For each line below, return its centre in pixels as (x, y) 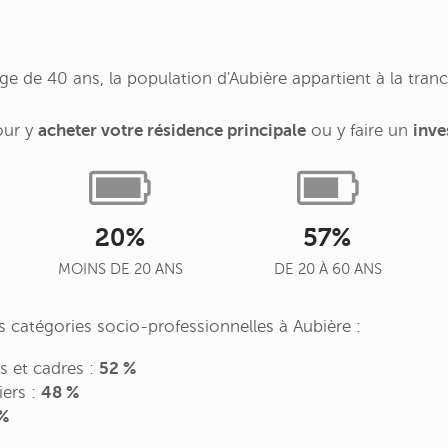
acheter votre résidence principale (172, 131)
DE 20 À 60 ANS (327, 269)
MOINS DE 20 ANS (120, 269)
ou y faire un (359, 131)
